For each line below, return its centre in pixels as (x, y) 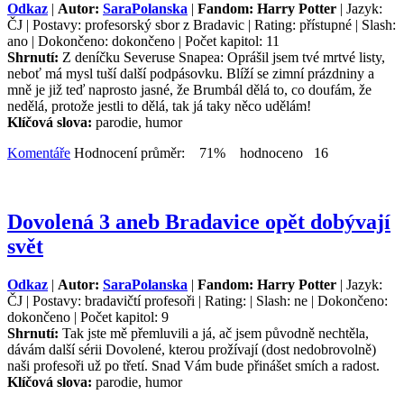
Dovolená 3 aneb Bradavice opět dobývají (199, 221)
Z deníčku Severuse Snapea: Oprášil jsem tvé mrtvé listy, (224, 57)
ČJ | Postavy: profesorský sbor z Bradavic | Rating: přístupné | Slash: (202, 24)
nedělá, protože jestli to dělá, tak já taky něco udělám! (159, 106)
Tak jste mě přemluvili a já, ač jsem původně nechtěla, (216, 333)
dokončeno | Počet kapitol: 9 (88, 317)
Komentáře (39, 152)
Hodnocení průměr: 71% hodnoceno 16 (199, 152)
